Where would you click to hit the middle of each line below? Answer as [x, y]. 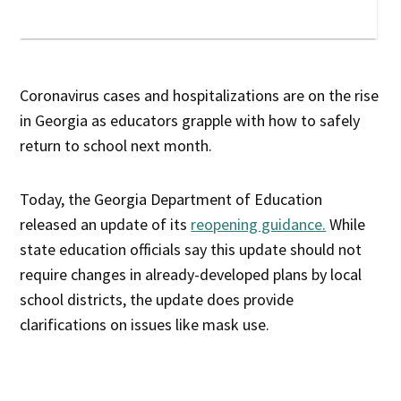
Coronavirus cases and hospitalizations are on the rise [200, 95]
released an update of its [106, 224]
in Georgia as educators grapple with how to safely [190, 120]
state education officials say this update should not [191, 249]
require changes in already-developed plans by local [191, 274]
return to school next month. [116, 145]
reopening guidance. [259, 224]
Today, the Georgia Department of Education [171, 199]
